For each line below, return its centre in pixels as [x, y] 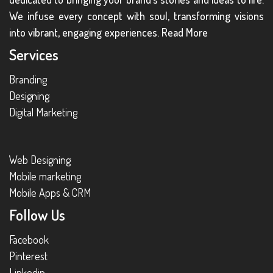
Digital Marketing [43, 112]
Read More [185, 32]
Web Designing [40, 159]
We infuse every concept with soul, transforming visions [136, 16]
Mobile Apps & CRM [50, 192]
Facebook [29, 240]
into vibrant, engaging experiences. [85, 32]
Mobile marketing [45, 176]
